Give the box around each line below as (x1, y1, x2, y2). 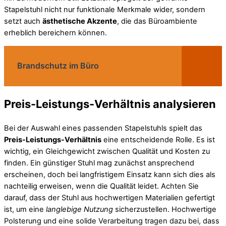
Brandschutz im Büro (17, 61, 99, 71)
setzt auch (4, 16, 42, 26)
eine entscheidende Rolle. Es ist (101, 135, 215, 144)
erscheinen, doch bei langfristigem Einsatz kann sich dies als (4, 169, 215, 179)
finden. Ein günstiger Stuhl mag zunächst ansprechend (4, 158, 194, 167)
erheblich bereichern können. (4, 28, 107, 37)
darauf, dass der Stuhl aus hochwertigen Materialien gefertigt (4, 193, 215, 202)
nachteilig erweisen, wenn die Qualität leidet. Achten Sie (4, 181, 199, 191)
